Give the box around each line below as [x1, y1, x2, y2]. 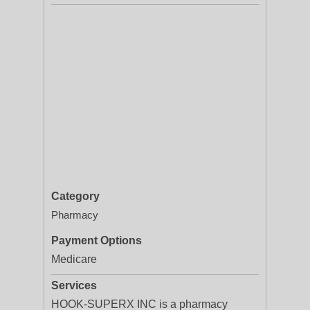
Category [51, 190, 100, 202]
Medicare [51, 253, 97, 265]
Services [51, 280, 97, 291]
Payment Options [51, 235, 142, 246]
